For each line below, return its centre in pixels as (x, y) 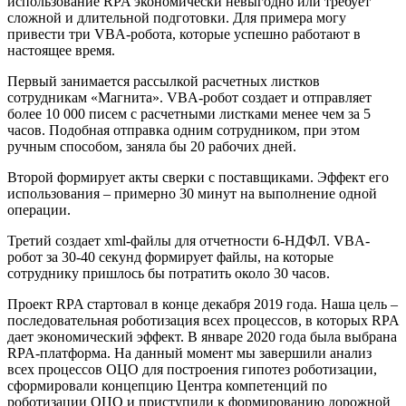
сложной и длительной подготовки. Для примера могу (177, 17)
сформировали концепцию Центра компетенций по (167, 385)
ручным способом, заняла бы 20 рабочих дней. (152, 146)
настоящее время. (61, 50)
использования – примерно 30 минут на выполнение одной (192, 193)
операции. (39, 209)
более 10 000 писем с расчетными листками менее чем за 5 (189, 113)
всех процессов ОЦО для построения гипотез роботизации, (192, 369)
